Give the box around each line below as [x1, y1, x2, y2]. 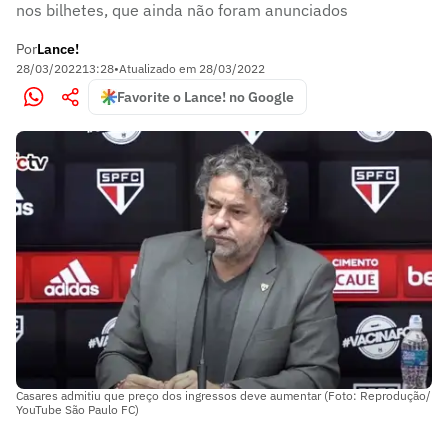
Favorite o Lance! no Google [117, 88, 294, 106]
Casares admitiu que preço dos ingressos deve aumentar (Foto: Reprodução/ [16, 387, 431, 403]
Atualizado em [119, 61, 199, 76]
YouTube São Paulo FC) [16, 401, 139, 417]
